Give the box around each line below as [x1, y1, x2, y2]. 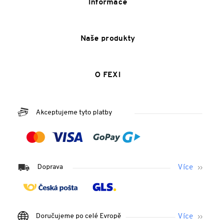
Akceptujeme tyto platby [36, 109, 112, 116]
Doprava [37, 163, 63, 171]
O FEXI [95, 71, 121, 79]
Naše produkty [80, 34, 136, 43]
